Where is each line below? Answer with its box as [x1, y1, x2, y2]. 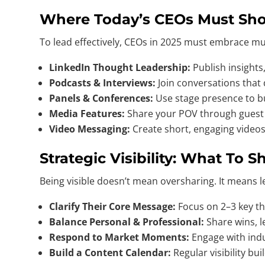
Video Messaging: [49, 122, 131, 135]
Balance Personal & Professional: [49, 215, 205, 228]
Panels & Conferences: [49, 91, 154, 105]
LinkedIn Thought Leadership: [49, 60, 191, 74]
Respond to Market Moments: [49, 230, 190, 244]
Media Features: [49, 106, 125, 120]
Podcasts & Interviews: [49, 76, 156, 89]
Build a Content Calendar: [49, 245, 172, 259]
